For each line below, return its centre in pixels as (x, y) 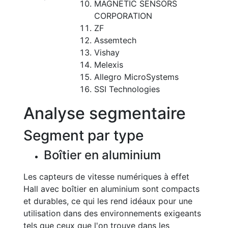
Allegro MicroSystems (136, 77)
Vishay (107, 52)
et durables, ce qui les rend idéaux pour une (108, 201)
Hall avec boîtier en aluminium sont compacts (111, 189)
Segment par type (83, 135)
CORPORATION (123, 16)
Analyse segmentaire (105, 113)
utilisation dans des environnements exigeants (112, 213)
